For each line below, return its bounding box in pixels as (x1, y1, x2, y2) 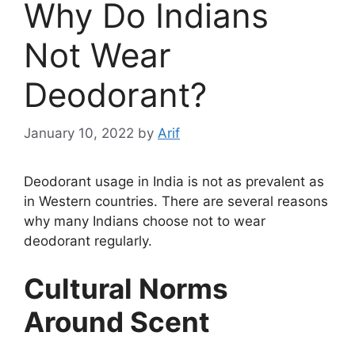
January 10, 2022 (24, 125, 134, 142)
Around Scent (24, 304, 210, 338)
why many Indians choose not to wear (24, 213, 265, 230)
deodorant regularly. (24, 233, 152, 250)
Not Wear (24, 34, 171, 75)
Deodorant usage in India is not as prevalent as (24, 174, 324, 190)
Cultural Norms (24, 271, 228, 305)
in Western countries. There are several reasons (24, 193, 328, 210)
